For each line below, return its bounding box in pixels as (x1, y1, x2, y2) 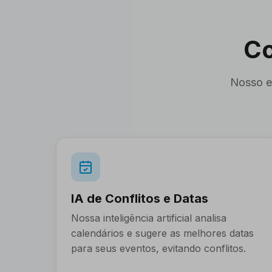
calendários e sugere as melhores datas (71, 227, 254, 239)
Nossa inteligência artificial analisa (71, 212, 226, 224)
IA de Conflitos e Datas (71, 191, 208, 206)
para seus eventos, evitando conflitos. (71, 242, 246, 254)
